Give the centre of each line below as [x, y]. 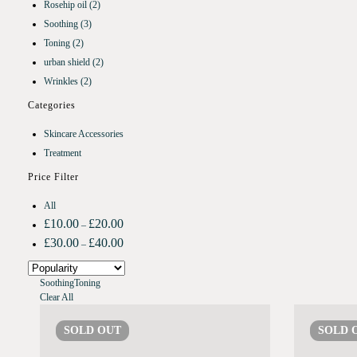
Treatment [63, 153]
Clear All [57, 298]
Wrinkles [62, 82]
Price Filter [53, 177]
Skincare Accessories [84, 134]
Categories [52, 106]
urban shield [68, 63]
